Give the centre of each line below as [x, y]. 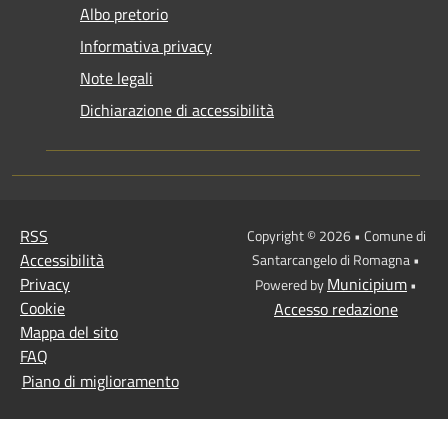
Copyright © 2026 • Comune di [336, 235]
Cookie [42, 307]
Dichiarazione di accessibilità [177, 109]
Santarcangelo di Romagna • [336, 259]
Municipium [367, 283]
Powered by [291, 284]
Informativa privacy [146, 45]
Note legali [116, 77]
